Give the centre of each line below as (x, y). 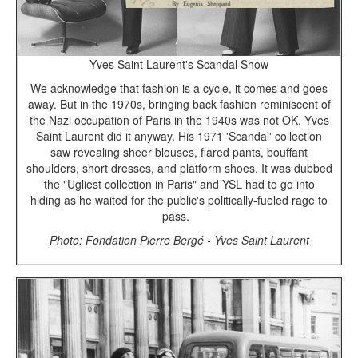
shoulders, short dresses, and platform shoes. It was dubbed (179, 167)
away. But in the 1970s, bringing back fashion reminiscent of (179, 103)
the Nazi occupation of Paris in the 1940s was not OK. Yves (179, 119)
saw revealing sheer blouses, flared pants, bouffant (179, 151)
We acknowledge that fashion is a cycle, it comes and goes (179, 88)
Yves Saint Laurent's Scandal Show (179, 64)
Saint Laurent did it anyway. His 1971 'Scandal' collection (179, 135)
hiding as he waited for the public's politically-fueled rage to (179, 199)
